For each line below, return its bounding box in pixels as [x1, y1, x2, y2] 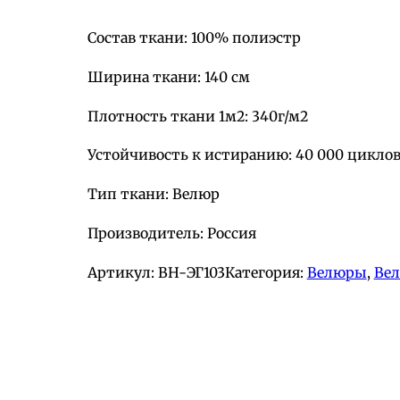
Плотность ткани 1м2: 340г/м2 [87, 106, 308, 125]
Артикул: [87, 262, 154, 281]
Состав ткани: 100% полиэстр [87, 29, 301, 46]
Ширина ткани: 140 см [87, 67, 250, 86]
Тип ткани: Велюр [87, 185, 220, 204]
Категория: [224, 262, 307, 281]
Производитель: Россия [87, 223, 256, 242]
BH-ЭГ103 [157, 262, 225, 281]
